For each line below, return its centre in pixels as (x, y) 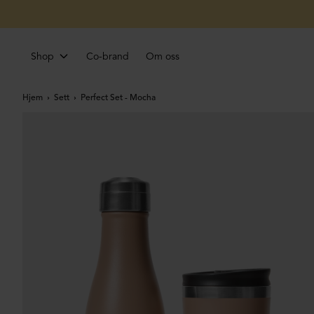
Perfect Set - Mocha (118, 98)
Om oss (163, 57)
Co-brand (108, 57)
